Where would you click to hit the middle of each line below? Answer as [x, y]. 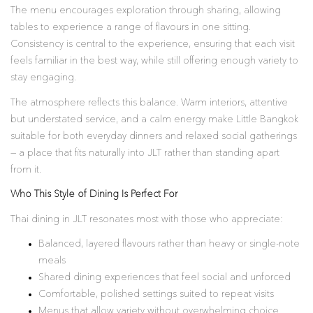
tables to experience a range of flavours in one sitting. [131, 27]
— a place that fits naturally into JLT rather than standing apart [145, 153]
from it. [26, 169]
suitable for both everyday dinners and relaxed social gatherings [154, 136]
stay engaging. [43, 78]
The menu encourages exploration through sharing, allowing [146, 10]
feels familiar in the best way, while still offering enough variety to [154, 61]
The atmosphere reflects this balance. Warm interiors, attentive [149, 102]
